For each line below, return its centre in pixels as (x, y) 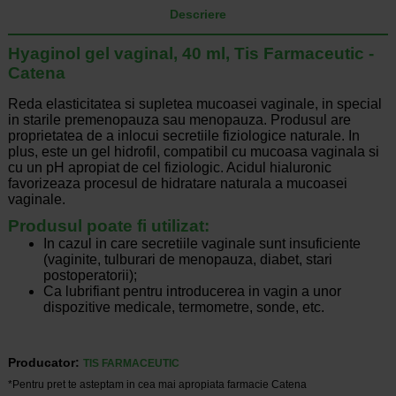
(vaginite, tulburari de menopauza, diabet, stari (187, 260)
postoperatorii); (90, 276)
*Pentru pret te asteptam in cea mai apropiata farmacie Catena (157, 385)
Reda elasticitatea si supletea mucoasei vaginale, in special (194, 104)
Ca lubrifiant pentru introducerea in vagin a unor (192, 292)
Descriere (198, 15)
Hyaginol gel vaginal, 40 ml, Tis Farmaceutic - (190, 54)
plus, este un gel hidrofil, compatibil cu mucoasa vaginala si (193, 152)
